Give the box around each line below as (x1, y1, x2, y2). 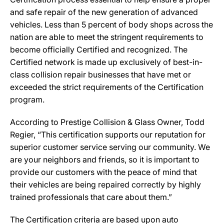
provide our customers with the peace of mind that (10, 167, 197, 177)
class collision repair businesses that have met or (10, 69, 191, 79)
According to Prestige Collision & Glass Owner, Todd (10, 117, 204, 127)
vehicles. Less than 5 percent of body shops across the (10, 19, 213, 29)
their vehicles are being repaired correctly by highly (10, 179, 201, 189)
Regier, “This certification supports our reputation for (10, 129, 205, 139)
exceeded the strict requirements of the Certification (10, 82, 203, 92)
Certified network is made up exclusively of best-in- (10, 57, 202, 67)
